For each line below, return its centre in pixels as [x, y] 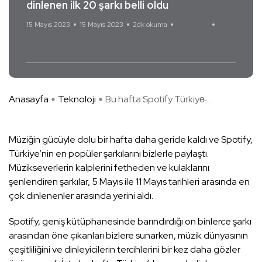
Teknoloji [77, 99]
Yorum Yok [193, 25]
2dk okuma [150, 25]
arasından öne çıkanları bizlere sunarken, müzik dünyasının [128, 236]
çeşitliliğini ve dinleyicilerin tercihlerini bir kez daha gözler [125, 250]
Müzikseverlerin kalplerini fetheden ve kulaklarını [109, 168]
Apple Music [54, 47]
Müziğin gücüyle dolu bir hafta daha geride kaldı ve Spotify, [131, 140]
